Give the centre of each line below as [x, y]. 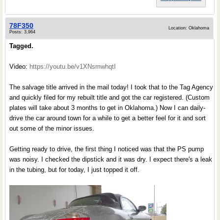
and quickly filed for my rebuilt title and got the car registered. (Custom [110, 97]
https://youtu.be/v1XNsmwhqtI [73, 66]
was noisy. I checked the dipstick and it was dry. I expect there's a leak [111, 159]
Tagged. [21, 46]
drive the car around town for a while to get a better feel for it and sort [108, 118]
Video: [19, 66]
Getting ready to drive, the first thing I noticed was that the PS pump [107, 149]
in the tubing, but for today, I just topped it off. [74, 169]
